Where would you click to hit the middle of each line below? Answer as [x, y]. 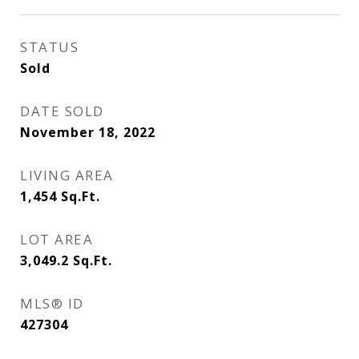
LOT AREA [56, 239]
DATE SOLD [62, 111]
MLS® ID [52, 303]
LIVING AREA [67, 175]
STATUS [49, 47]
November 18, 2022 [88, 132]
